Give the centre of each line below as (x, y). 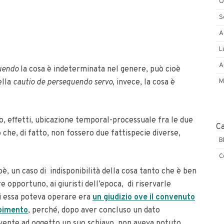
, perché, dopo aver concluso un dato (94, 210)
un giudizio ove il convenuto (144, 197)
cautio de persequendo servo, (65, 82)
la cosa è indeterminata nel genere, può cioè (100, 69)
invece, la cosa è (146, 82)
